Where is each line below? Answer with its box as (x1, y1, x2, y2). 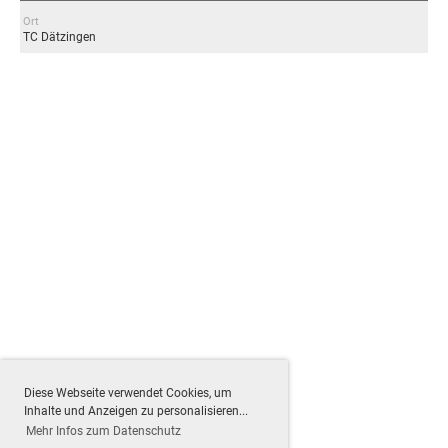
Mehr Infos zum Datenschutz (26, 424, 182, 439)
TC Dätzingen (23, 30, 96, 45)
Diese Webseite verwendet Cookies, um (24, 385, 232, 400)
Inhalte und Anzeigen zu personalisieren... (24, 403, 248, 418)
